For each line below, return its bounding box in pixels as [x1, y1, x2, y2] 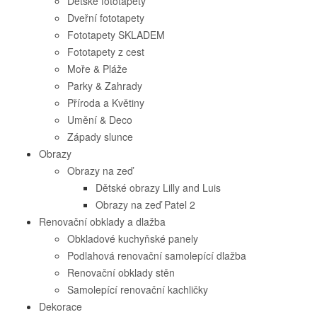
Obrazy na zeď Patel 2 [96, 197, 195, 212]
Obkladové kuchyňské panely [67, 231, 198, 246]
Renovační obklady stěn [67, 265, 175, 279]
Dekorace [39, 299, 82, 313]
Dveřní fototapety [67, 11, 144, 25]
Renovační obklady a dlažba [39, 214, 166, 229]
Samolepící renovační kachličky [67, 282, 208, 296]
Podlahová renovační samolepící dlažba [67, 248, 246, 263]
